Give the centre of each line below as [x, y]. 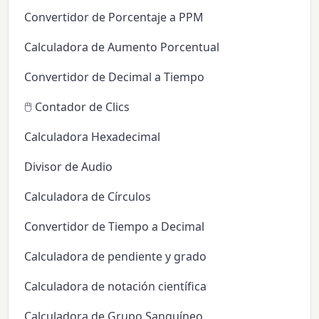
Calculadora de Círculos [88, 197]
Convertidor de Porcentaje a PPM [114, 17]
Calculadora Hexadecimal [93, 137]
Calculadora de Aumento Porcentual [122, 47]
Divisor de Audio [69, 167]
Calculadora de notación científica [116, 287]
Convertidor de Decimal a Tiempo [115, 77]
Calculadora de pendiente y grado [116, 257]
